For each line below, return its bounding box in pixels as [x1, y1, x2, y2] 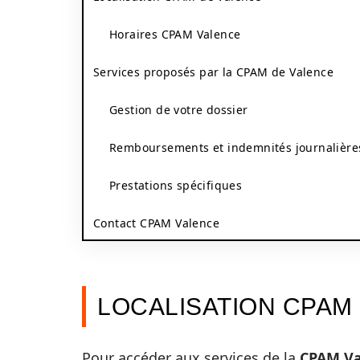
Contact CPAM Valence [93, 215, 219, 231]
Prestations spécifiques [109, 178, 243, 193]
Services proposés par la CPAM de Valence [93, 64, 333, 80]
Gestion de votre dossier [109, 102, 248, 117]
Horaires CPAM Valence [109, 27, 241, 42]
